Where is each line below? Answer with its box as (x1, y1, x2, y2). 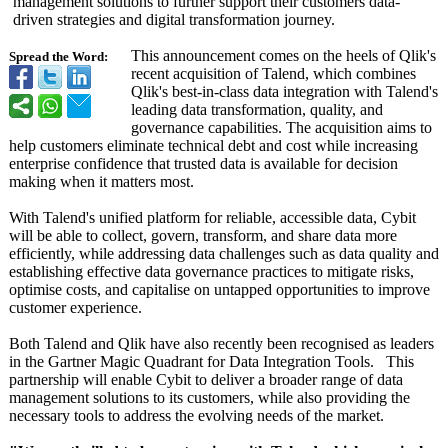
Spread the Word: (9, 50, 108, 64)
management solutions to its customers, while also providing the (9, 389, 410, 406)
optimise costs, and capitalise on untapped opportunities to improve (9, 281, 430, 298)
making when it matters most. (9, 173, 194, 190)
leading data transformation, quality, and (131, 101, 383, 118)
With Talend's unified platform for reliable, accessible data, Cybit (9, 209, 416, 226)
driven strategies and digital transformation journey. (13, 11, 335, 28)
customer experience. (9, 299, 142, 316)
